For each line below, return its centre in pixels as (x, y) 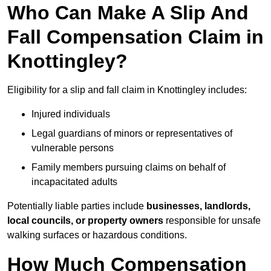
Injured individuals (71, 114)
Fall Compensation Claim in (135, 37)
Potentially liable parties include (77, 206)
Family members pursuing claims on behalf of (129, 168)
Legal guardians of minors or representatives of (132, 134)
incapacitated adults (74, 182)
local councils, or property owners (85, 221)
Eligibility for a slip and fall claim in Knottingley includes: (127, 90)
